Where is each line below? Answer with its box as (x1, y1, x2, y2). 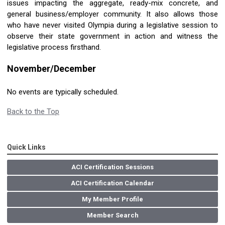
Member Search (86, 211, 139, 219)
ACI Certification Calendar (71, 179, 154, 187)
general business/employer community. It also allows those (7, 10, 218, 19)
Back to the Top (7, 107, 59, 117)
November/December (7, 63, 96, 74)
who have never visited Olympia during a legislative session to (7, 21, 218, 30)
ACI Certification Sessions (71, 163, 154, 171)
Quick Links (7, 143, 46, 152)
